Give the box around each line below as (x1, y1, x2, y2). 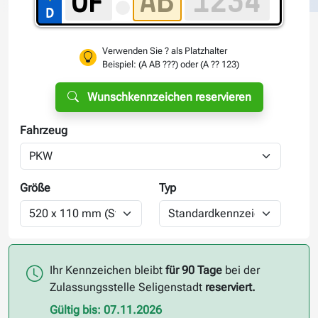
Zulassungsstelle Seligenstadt (50, 280, 206, 294)
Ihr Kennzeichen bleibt (50, 263, 166, 277)
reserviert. (205, 280, 256, 294)
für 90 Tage (165, 263, 223, 277)
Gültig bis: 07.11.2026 (50, 302, 163, 317)
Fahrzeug (20, 123, 67, 137)
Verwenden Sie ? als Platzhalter (102, 45, 227, 56)
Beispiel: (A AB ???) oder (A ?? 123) (102, 58, 239, 70)
